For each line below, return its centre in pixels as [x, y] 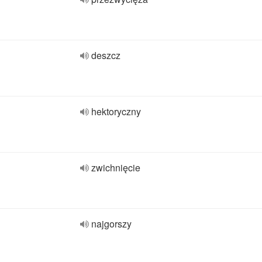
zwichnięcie [116, 168]
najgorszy [111, 224]
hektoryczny [116, 111]
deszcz [106, 55]
